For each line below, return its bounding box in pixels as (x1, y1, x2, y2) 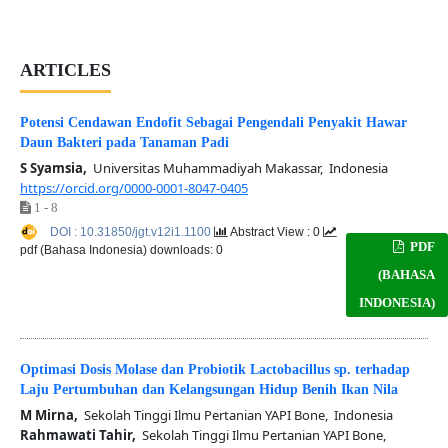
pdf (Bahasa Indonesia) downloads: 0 (19, 242, 223, 257)
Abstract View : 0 (227, 224, 323, 239)
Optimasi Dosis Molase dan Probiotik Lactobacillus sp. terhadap (19, 362, 410, 378)
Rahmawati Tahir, (19, 426, 136, 445)
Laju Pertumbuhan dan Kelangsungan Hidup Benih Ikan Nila (19, 382, 398, 398)
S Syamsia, (19, 158, 87, 177)
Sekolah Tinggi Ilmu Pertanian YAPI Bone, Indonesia (77, 406, 393, 425)
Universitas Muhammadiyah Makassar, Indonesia (86, 158, 388, 177)
